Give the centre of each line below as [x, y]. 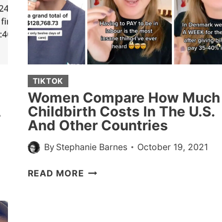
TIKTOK [48, 81]
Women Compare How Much [124, 97]
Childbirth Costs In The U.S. [121, 111]
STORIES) [106, 38]
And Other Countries [98, 125]
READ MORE [56, 173]
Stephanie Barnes [91, 147]
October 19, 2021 [172, 147]
